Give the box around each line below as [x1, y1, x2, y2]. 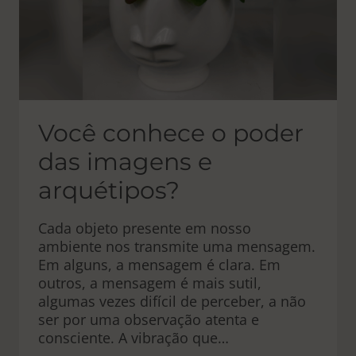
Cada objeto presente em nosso [38, 219, 251, 238]
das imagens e [38, 147, 212, 176]
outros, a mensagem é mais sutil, [38, 273, 261, 292]
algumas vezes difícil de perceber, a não [38, 292, 306, 311]
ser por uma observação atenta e [38, 310, 259, 329]
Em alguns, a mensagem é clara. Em [38, 255, 281, 274]
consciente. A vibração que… [38, 328, 229, 347]
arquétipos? [38, 176, 180, 205]
